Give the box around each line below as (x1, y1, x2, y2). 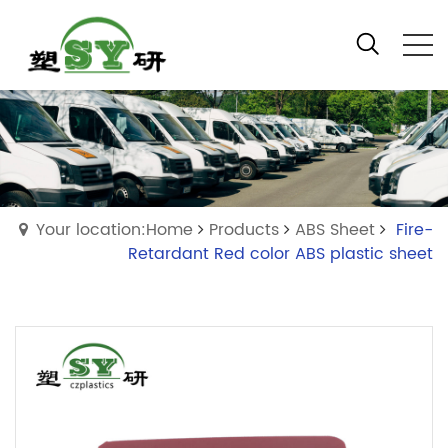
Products (209, 216, 279, 243)
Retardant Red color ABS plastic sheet (128, 240, 433, 267)
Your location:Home (36, 216, 193, 243)
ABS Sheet (295, 216, 375, 243)
